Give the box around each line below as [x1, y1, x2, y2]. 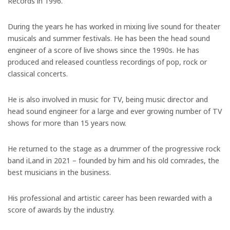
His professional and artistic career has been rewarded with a [8, 192, 212, 203]
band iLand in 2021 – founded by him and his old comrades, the [8, 155, 219, 165]
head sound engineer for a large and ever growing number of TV [8, 105, 222, 116]
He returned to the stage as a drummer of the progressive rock [8, 143, 220, 154]
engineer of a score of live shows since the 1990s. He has [8, 44, 199, 55]
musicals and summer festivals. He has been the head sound [8, 32, 210, 43]
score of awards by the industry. [8, 204, 114, 215]
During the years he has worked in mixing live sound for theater [8, 21, 220, 31]
